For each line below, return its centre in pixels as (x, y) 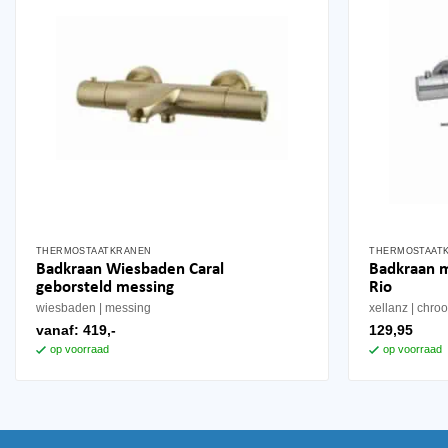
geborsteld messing (104, 287)
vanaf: (59, 329)
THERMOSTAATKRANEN (93, 250)
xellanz (389, 307)
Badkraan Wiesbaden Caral (129, 269)
